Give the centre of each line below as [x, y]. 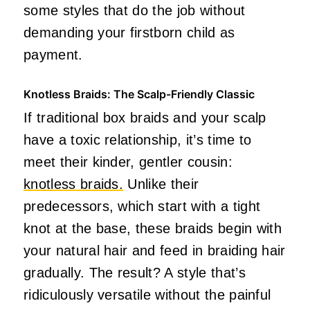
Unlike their [161, 184]
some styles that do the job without [135, 10]
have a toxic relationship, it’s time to [138, 139]
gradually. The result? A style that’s [135, 272]
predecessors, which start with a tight [142, 206]
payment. [53, 54]
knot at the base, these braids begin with [153, 228]
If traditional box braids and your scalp [145, 117]
